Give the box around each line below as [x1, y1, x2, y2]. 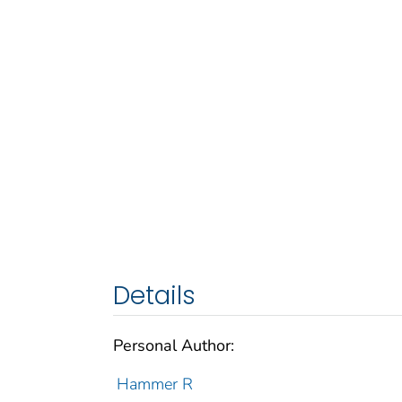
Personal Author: [113, 334, 234, 356]
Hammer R [116, 372, 193, 395]
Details [113, 277, 196, 313]
